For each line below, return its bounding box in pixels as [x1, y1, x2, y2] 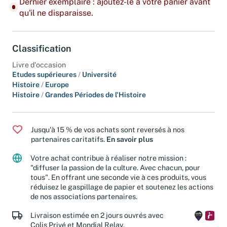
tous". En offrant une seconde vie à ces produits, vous [30, 173, 206, 182]
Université [82, 70, 117, 79]
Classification [12, 43, 71, 54]
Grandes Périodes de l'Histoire [45, 91, 146, 99]
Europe [45, 81, 69, 89]
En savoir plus [106, 135, 153, 144]
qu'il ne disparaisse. [19, 8, 93, 18]
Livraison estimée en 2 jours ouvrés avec [30, 210, 164, 219]
